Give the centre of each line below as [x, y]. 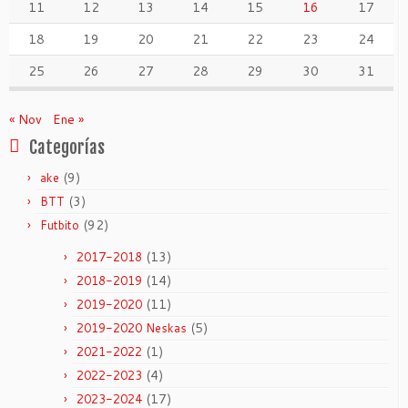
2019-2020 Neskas [132, 327]
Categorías [67, 147]
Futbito [60, 224]
